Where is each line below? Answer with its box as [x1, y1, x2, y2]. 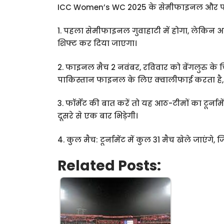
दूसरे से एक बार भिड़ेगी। [57, 110, 138, 121]
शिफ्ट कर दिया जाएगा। [57, 38, 137, 48]
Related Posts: [57, 156, 161, 175]
